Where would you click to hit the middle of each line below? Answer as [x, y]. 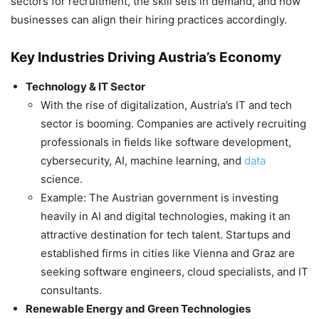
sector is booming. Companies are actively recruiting [173, 124]
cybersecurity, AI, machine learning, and [142, 161]
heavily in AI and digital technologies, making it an [166, 216]
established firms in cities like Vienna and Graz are [168, 253]
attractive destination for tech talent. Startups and [166, 235]
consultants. [71, 291]
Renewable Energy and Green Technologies [138, 309]
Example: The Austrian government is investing [159, 198]
